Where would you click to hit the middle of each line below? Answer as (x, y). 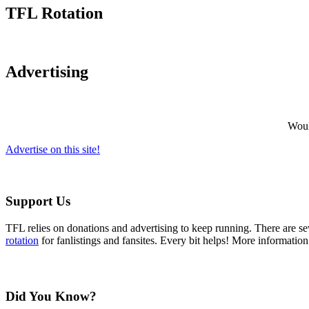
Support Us (38, 201)
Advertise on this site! (53, 150)
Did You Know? (51, 297)
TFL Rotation (54, 13)
